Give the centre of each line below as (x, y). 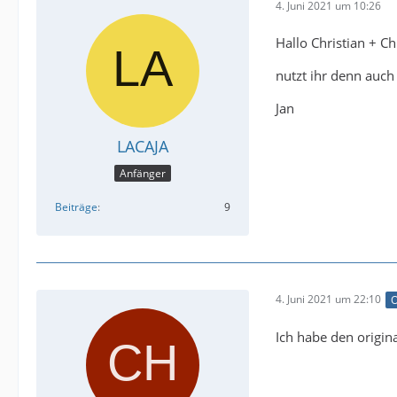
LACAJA (143, 147)
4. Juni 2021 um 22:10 (328, 300)
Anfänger (143, 173)
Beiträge (76, 206)
